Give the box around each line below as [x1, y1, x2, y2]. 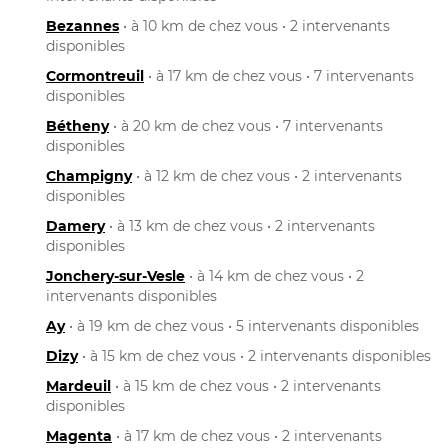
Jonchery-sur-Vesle [46, 266, 185, 285]
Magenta [46, 426, 112, 445]
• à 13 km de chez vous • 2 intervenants [105, 216, 375, 235]
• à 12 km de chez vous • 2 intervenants [132, 166, 402, 185]
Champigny [46, 166, 132, 185]
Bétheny [46, 116, 109, 135]
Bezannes [46, 16, 119, 35]
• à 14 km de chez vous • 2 [185, 266, 364, 285]
